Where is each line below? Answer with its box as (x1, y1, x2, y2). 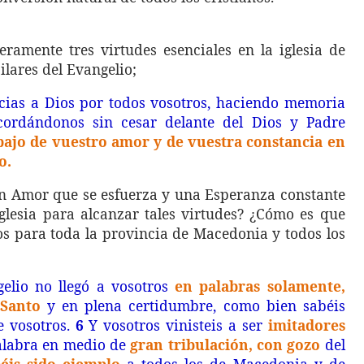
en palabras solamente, (175, 276, 345, 296)
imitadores (267, 315, 345, 335)
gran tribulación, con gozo (130, 335, 321, 354)
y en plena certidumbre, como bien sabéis (41, 296, 345, 315)
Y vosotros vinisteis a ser (83, 315, 268, 335)
